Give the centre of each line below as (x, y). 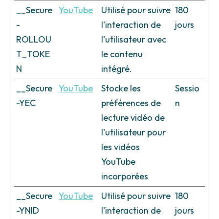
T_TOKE (33, 54)
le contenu (122, 54)
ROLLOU (34, 40)
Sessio (187, 88)
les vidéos (120, 147)
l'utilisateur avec (134, 40)
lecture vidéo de (133, 118)
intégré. (117, 69)
